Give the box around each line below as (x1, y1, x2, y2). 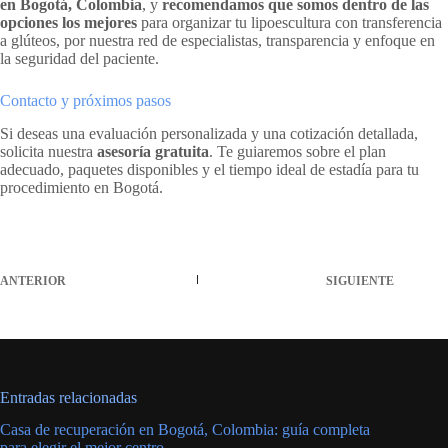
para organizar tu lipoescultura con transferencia (137, 13, 442, 31)
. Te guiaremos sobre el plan (209, 142, 386, 160)
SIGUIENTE (326, 273, 395, 288)
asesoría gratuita (97, 142, 209, 160)
